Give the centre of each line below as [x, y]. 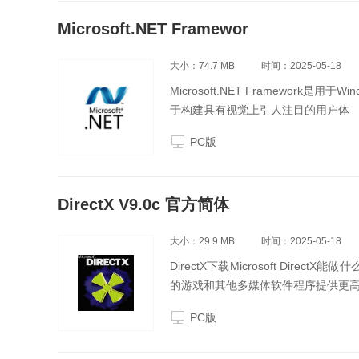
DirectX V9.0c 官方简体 [143, 204]
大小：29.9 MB [202, 241]
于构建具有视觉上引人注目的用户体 [260, 110]
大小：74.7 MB [202, 66]
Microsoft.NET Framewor [153, 29]
